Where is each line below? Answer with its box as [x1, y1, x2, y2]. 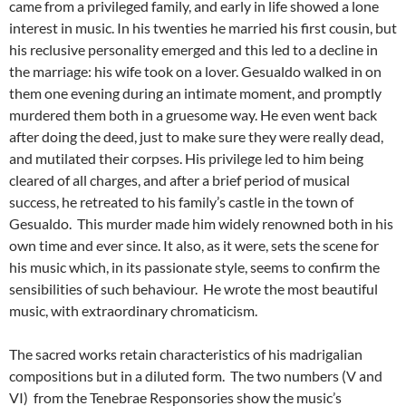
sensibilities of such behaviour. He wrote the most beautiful [9, 280, 378, 298]
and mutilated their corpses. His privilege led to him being [9, 150, 363, 168]
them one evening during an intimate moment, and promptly [9, 84, 382, 102]
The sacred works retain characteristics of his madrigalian [9, 345, 362, 363]
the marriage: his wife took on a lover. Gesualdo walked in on [9, 63, 382, 81]
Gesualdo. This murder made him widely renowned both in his [9, 215, 393, 233]
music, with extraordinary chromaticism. [9, 302, 263, 320]
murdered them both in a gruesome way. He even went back [9, 106, 377, 124]
